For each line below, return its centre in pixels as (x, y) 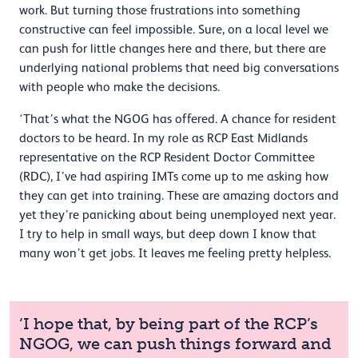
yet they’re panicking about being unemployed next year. (177, 215)
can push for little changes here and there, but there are (173, 49)
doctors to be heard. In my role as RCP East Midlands (163, 139)
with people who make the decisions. (119, 88)
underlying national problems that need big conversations (179, 68)
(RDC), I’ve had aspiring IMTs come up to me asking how (174, 177)
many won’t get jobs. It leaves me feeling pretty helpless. (175, 254)
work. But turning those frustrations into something (160, 11)
